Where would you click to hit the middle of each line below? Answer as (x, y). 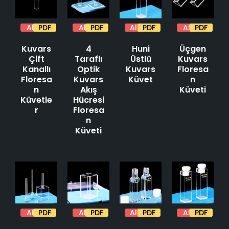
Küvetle (36, 100)
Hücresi (88, 100)
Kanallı (36, 69)
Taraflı (88, 59)
